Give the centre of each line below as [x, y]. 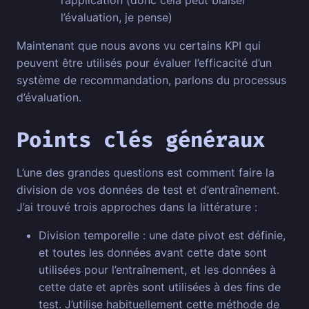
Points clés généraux [141, 141]
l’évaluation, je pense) [117, 18]
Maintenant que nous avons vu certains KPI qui [139, 46]
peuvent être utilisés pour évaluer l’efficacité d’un [144, 63]
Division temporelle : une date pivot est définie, [162, 236]
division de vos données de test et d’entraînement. [148, 190]
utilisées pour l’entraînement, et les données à [157, 270]
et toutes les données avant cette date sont [153, 253]
